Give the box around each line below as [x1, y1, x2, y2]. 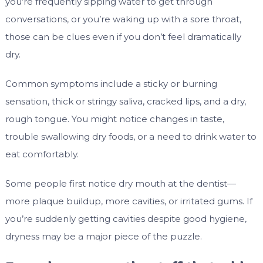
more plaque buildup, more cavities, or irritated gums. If [5, 195, 252, 207]
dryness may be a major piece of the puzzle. [5, 231, 202, 242]
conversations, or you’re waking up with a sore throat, [5, 14, 241, 25]
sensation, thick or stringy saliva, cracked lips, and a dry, [5, 96, 246, 107]
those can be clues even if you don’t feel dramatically [5, 31, 241, 43]
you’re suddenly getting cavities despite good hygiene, [5, 213, 247, 225]
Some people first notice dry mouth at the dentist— [5, 178, 236, 190]
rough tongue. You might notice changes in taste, [5, 113, 224, 125]
